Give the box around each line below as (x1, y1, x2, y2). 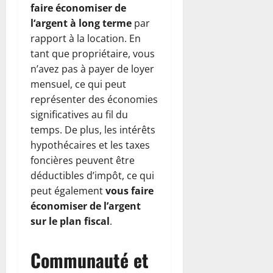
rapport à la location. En (30, 31, 141, 45)
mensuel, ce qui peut (30, 77, 126, 91)
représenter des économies (30, 92, 158, 106)
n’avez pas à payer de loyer (30, 62, 154, 76)
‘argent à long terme (34, 16, 134, 30)
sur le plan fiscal (30, 214, 110, 228)
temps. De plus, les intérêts (30, 122, 155, 136)
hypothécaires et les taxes (30, 138, 150, 152)
